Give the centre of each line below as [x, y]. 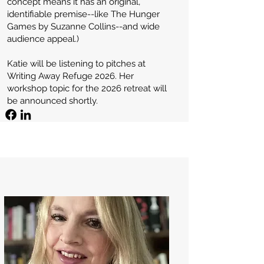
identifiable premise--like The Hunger [83, 14]
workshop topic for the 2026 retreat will [87, 88]
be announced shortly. [52, 101]
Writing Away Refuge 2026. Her [70, 76]
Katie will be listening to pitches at [76, 64]
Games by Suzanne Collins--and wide [83, 27]
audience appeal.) [43, 39]
